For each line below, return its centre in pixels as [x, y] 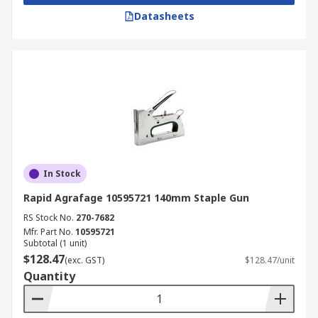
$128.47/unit [270, 260]
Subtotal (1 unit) [55, 243]
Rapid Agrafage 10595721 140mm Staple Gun [136, 198]
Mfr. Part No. [48, 232]
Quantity [49, 276]
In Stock [62, 174]
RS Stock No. [49, 218]
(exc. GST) [84, 260]
